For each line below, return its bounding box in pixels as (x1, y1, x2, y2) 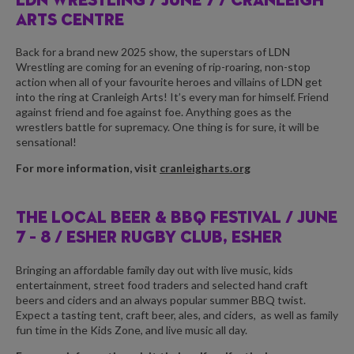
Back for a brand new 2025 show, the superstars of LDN (16, 45, 290, 59)
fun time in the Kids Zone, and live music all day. (16, 322, 247, 337)
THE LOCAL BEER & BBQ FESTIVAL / (16, 210, 297, 228)
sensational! (16, 135, 77, 149)
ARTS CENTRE (16, 12, 124, 29)
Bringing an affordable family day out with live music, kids (16, 262, 293, 277)
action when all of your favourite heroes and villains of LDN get (16, 75, 322, 89)
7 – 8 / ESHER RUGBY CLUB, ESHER (16, 230, 282, 247)
